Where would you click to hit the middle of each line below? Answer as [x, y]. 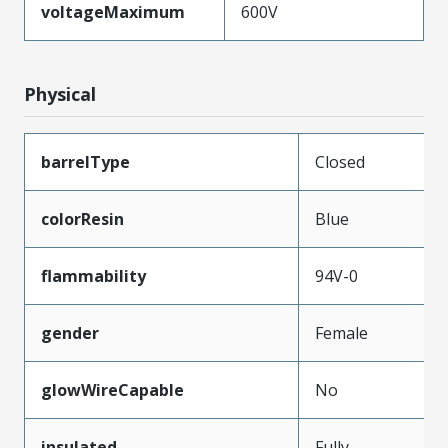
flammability [93, 275]
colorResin [82, 218]
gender [70, 332]
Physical [60, 93]
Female [341, 332]
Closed [340, 161]
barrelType [85, 161]
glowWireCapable [112, 389]
